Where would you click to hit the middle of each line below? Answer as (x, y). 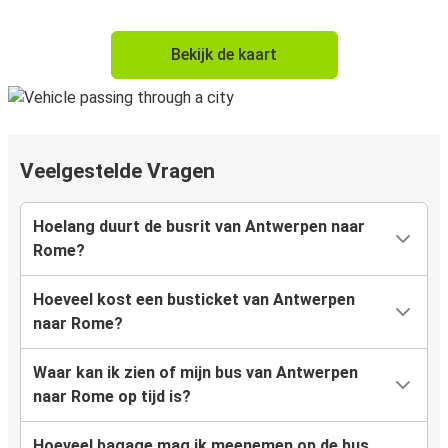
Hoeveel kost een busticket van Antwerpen (194, 300)
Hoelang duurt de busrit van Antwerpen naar (199, 227)
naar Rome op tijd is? (112, 397)
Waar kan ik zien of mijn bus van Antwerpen (195, 373)
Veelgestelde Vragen (117, 171)
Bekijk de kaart (224, 55)
